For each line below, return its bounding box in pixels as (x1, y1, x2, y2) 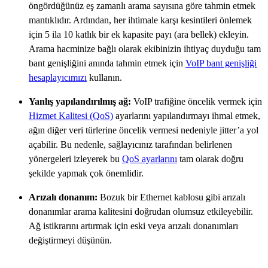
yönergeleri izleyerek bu (29, 153, 122, 164)
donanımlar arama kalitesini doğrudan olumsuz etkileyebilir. (29, 206, 253, 217)
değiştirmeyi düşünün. (29, 234, 114, 245)
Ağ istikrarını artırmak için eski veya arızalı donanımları (29, 220, 238, 231)
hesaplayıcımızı (29, 72, 87, 83)
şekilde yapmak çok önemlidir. (29, 167, 144, 178)
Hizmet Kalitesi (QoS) (29, 110, 113, 121)
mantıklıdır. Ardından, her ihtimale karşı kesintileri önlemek (29, 14, 252, 25)
